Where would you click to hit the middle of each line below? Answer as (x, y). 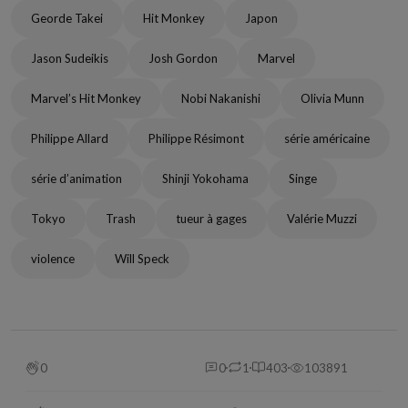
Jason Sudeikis (70, 58)
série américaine (327, 138)
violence (53, 259)
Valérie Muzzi (322, 219)
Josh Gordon (183, 58)
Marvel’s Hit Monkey (86, 98)
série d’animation (76, 178)
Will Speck (142, 259)
